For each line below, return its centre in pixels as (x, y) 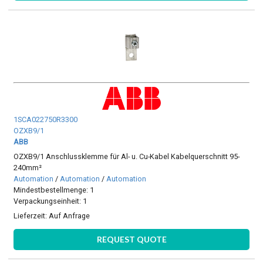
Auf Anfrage (70, 216)
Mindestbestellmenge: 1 (54, 190)
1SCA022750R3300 (46, 119)
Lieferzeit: (31, 216)
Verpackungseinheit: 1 (50, 201)
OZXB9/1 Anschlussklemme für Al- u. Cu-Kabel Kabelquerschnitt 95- (127, 156)
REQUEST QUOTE (131, 239)
